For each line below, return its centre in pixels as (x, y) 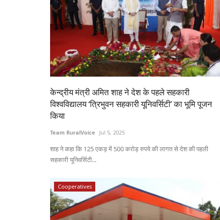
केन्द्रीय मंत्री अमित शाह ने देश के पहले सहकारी (120, 92)
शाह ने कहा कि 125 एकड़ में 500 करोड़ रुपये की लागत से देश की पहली (129, 149)
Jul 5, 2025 (112, 133)
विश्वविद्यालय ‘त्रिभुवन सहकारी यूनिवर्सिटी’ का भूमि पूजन (131, 104)
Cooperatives (75, 187)
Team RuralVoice (73, 133)
